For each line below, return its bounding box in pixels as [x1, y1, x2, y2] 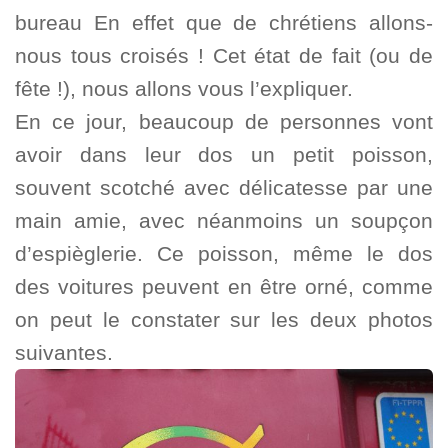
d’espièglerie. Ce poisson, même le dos [15, 242, 433, 266]
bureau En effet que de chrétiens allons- [15, 11, 433, 35]
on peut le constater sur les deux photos [15, 308, 433, 332]
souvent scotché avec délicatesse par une [15, 176, 433, 200]
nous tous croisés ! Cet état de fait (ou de [15, 44, 433, 68]
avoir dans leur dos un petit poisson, [15, 143, 433, 167]
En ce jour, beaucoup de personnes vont [15, 110, 433, 134]
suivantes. [15, 341, 113, 365]
